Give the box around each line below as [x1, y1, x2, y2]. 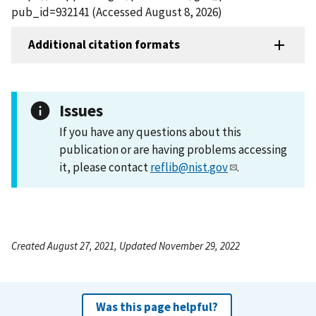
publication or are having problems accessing [59, 141, 287, 157]
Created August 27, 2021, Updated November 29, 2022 [11, 238, 240, 253]
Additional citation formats [28, 37, 180, 53]
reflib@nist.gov [150, 159, 228, 175]
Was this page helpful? [95, 298, 218, 315]
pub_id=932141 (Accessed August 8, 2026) [11, 4, 222, 20]
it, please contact [59, 159, 150, 175]
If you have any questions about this [59, 123, 241, 140]
